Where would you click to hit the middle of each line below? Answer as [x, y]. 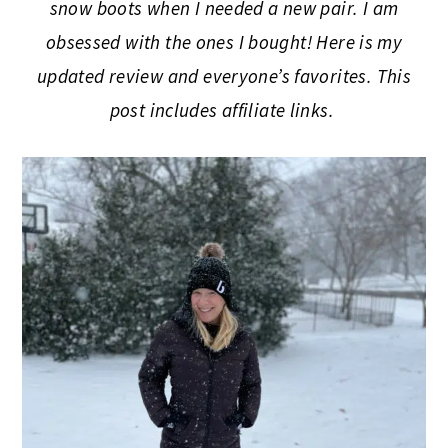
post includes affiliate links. [224, 109]
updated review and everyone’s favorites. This [224, 75]
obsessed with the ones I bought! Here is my [224, 41]
